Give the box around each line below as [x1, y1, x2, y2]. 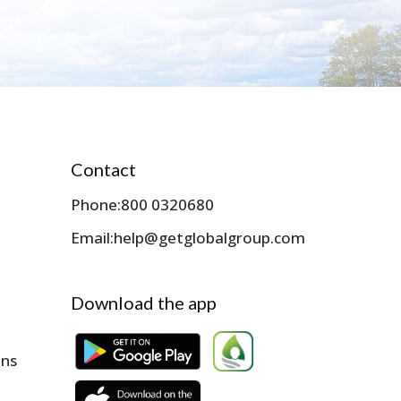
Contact [71, 158, 137, 181]
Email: [71, 227, 115, 249]
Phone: [71, 194, 122, 216]
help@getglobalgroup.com [114, 227, 306, 249]
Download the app [71, 292, 218, 314]
